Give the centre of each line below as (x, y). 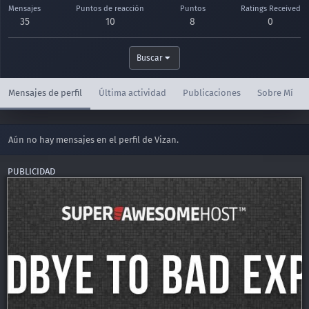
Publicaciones (212, 92)
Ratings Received (270, 8)
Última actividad (132, 92)
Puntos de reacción (110, 8)
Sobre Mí (275, 92)
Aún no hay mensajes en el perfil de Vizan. (93, 139)
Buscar (149, 58)
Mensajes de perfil (45, 92)
